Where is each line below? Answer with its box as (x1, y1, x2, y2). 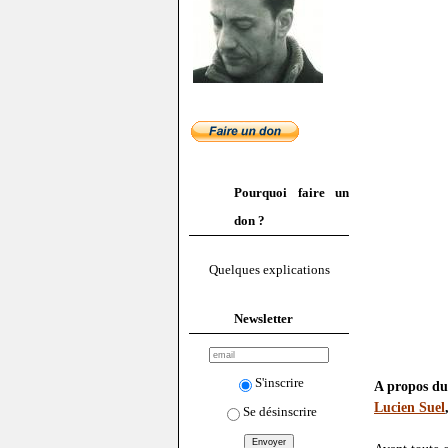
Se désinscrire (242, 403, 317, 419)
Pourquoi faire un (234, 185, 349, 200)
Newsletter (234, 310, 293, 326)
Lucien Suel (374, 399, 445, 416)
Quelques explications (208, 262, 330, 278)
